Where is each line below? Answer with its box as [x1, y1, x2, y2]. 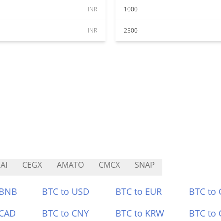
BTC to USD [42, 185, 90, 197]
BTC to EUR [115, 185, 162, 197]
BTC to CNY [42, 207, 89, 219]
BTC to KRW [115, 207, 164, 219]
